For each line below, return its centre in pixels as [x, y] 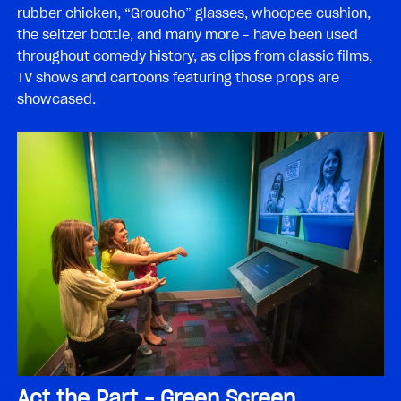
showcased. [56, 99]
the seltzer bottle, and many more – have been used [188, 34]
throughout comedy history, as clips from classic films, [195, 56]
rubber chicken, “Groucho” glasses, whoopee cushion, [194, 13]
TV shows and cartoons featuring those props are [178, 77]
